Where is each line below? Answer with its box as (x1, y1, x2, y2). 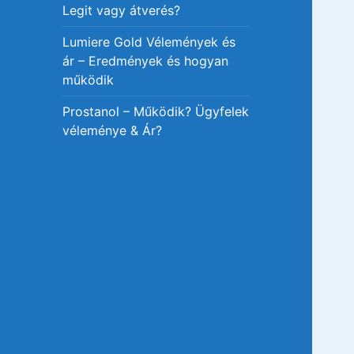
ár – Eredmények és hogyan (62, 53, 229, 70)
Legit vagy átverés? (62, 2, 181, 19)
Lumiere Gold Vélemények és (62, 34, 236, 51)
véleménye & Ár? (62, 122, 163, 139)
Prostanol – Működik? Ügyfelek (62, 104, 250, 120)
